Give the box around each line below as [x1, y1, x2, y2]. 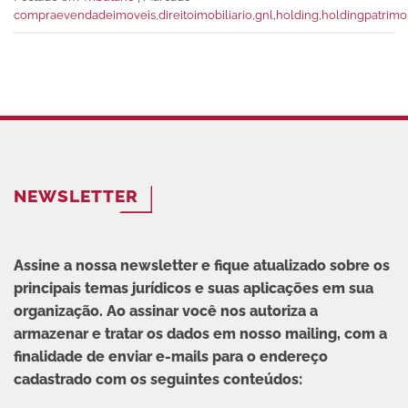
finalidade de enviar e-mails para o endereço [14, 348, 328, 366]
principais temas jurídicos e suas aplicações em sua [14, 280, 373, 298]
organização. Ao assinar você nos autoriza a [14, 302, 318, 321]
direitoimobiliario [158, 8, 252, 23]
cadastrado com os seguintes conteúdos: [14, 371, 302, 389]
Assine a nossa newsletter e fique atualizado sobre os [14, 257, 390, 275]
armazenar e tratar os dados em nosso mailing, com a [14, 325, 387, 343]
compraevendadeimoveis [14, 8, 156, 23]
